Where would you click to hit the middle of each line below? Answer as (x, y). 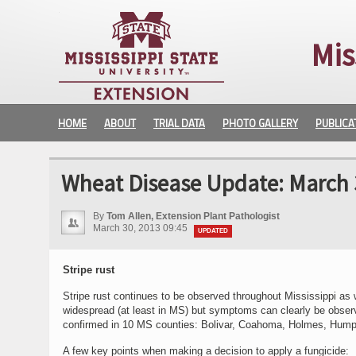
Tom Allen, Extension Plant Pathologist (193, 216)
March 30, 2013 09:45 (141, 228)
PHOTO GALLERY (260, 123)
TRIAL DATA (179, 123)
